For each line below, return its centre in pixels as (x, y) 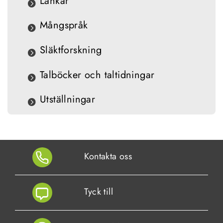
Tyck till (99, 192)
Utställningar (68, 100)
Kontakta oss (108, 156)
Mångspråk (64, 25)
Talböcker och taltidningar (97, 75)
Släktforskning (71, 50)
